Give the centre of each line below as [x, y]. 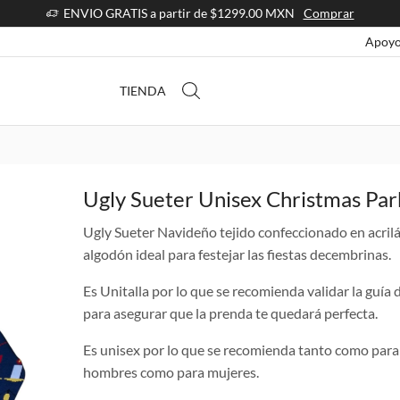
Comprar [329, 13]
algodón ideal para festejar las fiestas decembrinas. [237, 254]
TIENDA [143, 90]
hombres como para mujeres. [171, 372]
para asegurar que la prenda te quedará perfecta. [230, 313]
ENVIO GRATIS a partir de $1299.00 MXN [179, 13]
